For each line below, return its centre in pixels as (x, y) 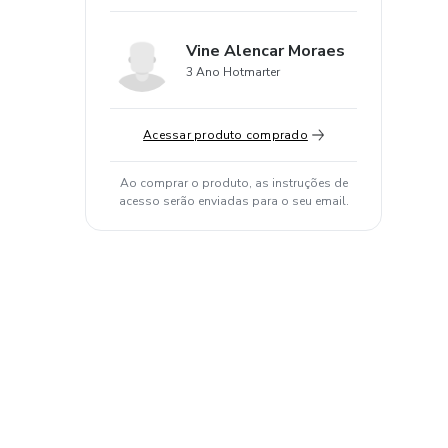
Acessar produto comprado (225, 135)
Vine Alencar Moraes (265, 51)
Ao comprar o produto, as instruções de (233, 183)
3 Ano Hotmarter (233, 72)
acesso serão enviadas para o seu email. (233, 201)
